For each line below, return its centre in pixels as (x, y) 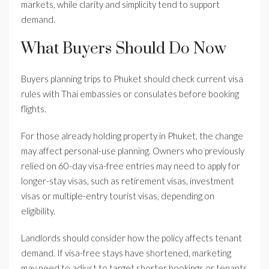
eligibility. (38, 211)
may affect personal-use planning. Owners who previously (133, 151)
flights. (34, 109)
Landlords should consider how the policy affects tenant (131, 238)
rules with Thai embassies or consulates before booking (130, 94)
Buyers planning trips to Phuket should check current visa (132, 79)
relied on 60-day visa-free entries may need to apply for (131, 166)
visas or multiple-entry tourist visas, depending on (118, 196)
